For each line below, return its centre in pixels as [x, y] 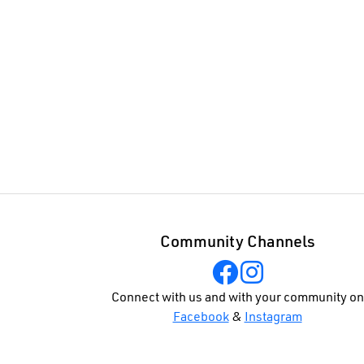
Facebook [201, 318]
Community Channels [237, 243]
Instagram [273, 318]
